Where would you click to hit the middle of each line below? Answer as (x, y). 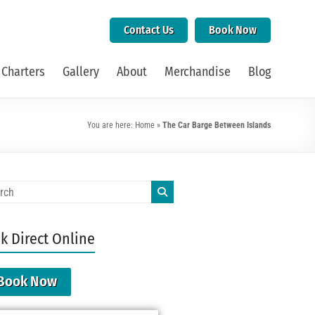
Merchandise (198, 72)
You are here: (111, 125)
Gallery (81, 72)
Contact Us (149, 30)
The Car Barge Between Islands (217, 125)
